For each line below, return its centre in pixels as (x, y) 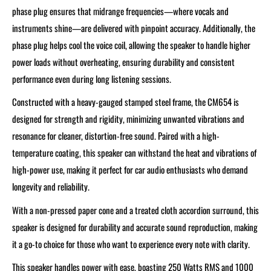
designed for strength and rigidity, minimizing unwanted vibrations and (128, 119)
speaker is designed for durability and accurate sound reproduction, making (135, 227)
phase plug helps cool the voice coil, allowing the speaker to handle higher (131, 44)
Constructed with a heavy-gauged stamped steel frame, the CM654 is (126, 102)
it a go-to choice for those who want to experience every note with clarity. (131, 243)
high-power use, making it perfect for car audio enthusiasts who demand (130, 170)
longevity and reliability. (51, 187)
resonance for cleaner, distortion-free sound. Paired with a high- (116, 136)
